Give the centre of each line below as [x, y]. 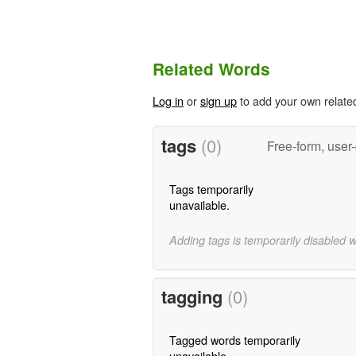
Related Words [211, 69]
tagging [194, 297]
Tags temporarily [211, 188]
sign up [219, 101]
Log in [168, 101]
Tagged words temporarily [234, 340]
